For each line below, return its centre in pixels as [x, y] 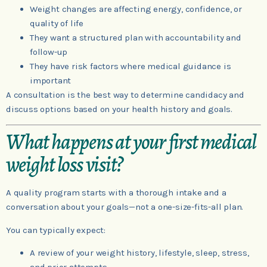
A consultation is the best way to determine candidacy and [125, 94]
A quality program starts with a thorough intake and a [116, 193]
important [51, 80]
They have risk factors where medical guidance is [131, 66]
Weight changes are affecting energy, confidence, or [136, 9]
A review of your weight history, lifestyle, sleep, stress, [139, 253]
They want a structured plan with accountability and [136, 37]
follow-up [49, 52]
